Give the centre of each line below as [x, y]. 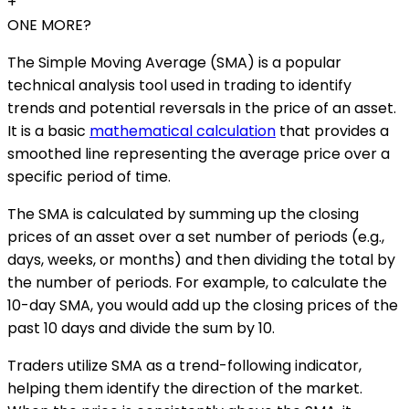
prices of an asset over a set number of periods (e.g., [196, 237]
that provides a [332, 131]
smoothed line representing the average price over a [199, 154]
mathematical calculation [183, 131]
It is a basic [48, 131]
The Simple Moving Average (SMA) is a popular [174, 63]
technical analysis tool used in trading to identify [179, 86]
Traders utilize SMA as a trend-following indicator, [184, 366]
